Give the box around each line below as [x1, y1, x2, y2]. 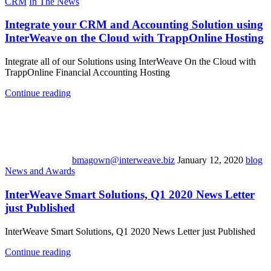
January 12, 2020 [177, 155, 243, 166]
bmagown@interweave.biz [72, 155, 175, 166]
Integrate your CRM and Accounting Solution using [5, 18, 263, 31]
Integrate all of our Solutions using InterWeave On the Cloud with [5, 56, 256, 67]
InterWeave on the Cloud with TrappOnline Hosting [5, 31, 264, 45]
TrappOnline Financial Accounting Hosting [5, 67, 170, 78]
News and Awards [5, 166, 75, 177]
